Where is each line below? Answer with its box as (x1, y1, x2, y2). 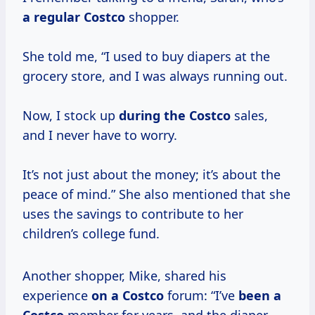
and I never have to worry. (22, 127, 177, 144)
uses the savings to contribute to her (22, 205, 243, 223)
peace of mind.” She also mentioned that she (22, 186, 290, 203)
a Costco (111, 287, 164, 304)
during (119, 107, 164, 124)
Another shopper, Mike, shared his (22, 267, 226, 285)
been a (238, 287, 281, 304)
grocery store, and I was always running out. (22, 67, 288, 85)
